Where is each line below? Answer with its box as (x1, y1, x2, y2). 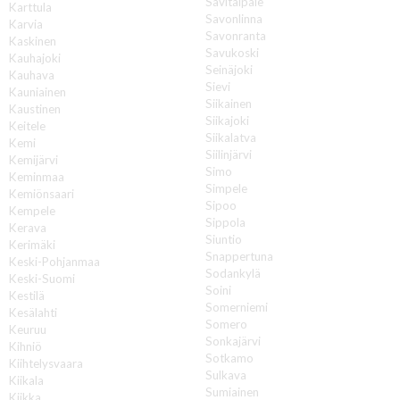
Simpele (205, 180, 248, 196)
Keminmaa (9, 169, 64, 184)
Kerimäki (9, 237, 55, 252)
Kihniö (9, 338, 42, 354)
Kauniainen (9, 84, 66, 99)
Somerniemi (205, 299, 269, 314)
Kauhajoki (9, 50, 61, 65)
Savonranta (205, 28, 267, 43)
